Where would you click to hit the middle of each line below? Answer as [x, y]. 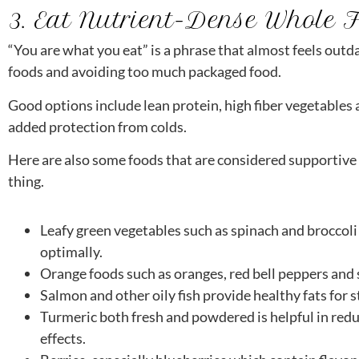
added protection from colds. [97, 126]
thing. [26, 182]
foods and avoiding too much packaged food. [145, 72]
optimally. [71, 252]
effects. [63, 339]
